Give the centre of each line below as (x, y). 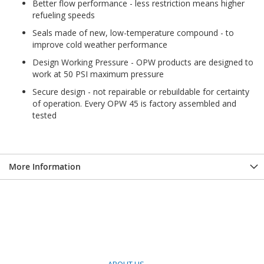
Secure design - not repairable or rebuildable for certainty (141, 91)
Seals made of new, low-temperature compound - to (133, 32)
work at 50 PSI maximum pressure (98, 74)
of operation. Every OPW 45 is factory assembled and (134, 103)
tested (44, 115)
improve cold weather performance (100, 44)
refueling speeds (64, 15)
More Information (45, 166)
